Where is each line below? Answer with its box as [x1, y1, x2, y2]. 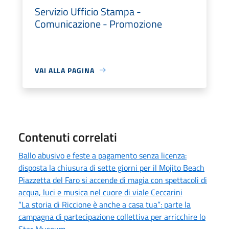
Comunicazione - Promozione [35, 15, 162, 32]
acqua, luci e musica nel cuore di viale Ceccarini [18, 186, 182, 198]
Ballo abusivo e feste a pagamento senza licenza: [18, 149, 187, 162]
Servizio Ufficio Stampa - [35, 3, 141, 19]
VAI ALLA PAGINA [35, 64, 95, 76]
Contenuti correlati [18, 127, 117, 146]
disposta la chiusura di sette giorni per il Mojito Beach [18, 161, 204, 174]
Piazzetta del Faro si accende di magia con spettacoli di [18, 173, 207, 186]
